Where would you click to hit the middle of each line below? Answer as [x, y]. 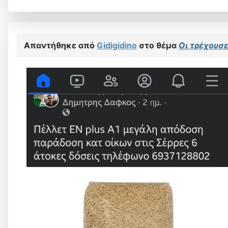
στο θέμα [158, 46]
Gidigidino [117, 46]
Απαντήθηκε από [60, 46]
